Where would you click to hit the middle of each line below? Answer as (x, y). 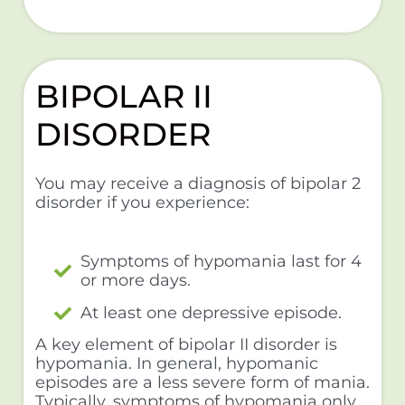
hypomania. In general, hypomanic (176, 364)
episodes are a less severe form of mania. (202, 383)
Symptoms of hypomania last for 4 (221, 261)
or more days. (136, 280)
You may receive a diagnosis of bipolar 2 (198, 184)
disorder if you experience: (142, 203)
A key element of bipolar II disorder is (186, 345)
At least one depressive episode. (212, 312)
